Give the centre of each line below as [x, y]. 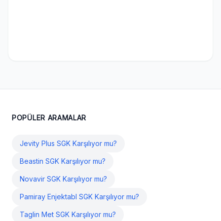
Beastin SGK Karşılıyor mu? [63, 161]
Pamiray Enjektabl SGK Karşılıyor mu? [79, 197]
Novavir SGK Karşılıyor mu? [63, 179]
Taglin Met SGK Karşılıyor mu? [68, 214]
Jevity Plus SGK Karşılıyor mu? [68, 143]
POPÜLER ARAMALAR [49, 118]
